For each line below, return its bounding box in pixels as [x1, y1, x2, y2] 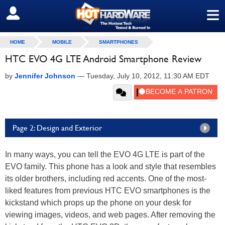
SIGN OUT [8, 9, 51, 19]
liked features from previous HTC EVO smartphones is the [5, 186, 210, 195]
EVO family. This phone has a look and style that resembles [5, 162, 216, 171]
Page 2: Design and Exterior [13, 123, 102, 133]
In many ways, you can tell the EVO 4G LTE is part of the [5, 150, 205, 159]
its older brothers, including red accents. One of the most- [5, 174, 206, 183]
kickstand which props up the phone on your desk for [5, 198, 191, 207]
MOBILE [52, 39, 72, 45]
